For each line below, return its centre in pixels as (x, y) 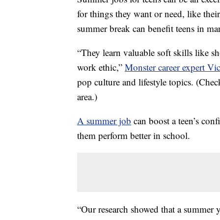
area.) (87, 97)
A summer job (104, 121)
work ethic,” (101, 67)
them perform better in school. (134, 136)
